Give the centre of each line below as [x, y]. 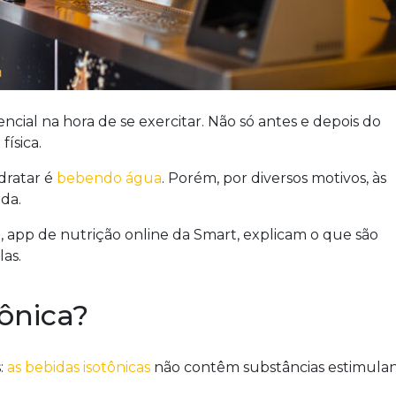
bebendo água [109, 178]
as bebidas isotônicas [78, 367]
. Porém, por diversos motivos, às [274, 178]
